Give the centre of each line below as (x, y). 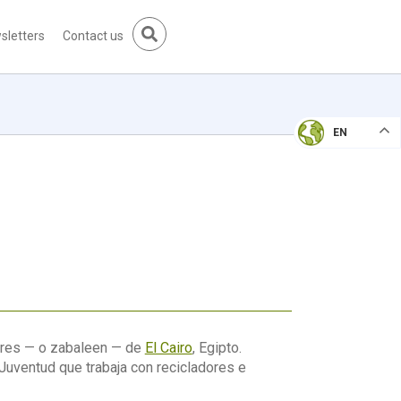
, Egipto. (217, 347)
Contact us (94, 36)
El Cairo (168, 347)
